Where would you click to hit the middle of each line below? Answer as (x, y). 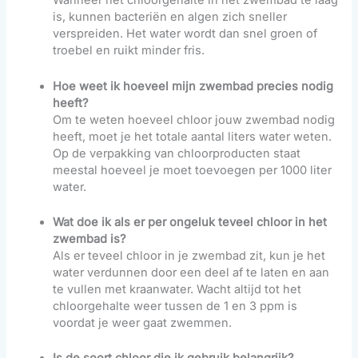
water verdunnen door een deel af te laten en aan (191, 272)
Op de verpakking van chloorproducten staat (177, 153)
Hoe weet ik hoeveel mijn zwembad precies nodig (193, 86)
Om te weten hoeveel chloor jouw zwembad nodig (194, 119)
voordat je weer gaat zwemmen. (143, 323)
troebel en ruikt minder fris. (129, 51)
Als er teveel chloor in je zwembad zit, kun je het (189, 256)
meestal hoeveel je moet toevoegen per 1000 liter (193, 170)
